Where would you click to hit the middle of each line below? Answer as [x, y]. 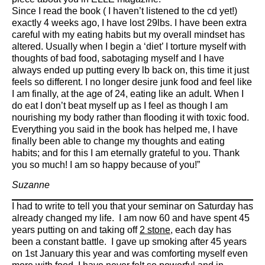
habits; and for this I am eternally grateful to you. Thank [126, 153]
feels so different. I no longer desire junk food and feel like [132, 82]
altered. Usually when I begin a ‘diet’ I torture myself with [129, 46]
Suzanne [31, 185]
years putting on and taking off [76, 230]
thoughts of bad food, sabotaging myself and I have [118, 58]
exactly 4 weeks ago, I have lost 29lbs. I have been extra [129, 22]
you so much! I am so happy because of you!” [106, 164]
